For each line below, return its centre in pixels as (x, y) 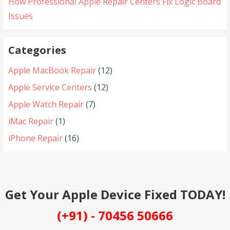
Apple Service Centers (50, 87)
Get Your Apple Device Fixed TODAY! (115, 195)
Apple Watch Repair (46, 104)
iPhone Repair (36, 138)
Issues (21, 16)
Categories (37, 50)
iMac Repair (31, 121)
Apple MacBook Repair (52, 70)
